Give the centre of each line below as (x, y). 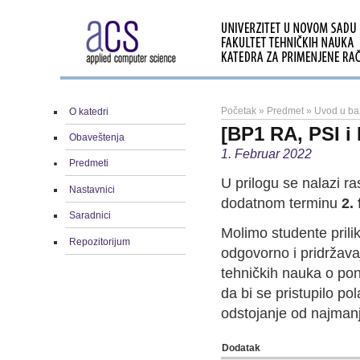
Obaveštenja (97, 138)
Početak (239, 111)
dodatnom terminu (281, 203)
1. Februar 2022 (266, 153)
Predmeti (89, 164)
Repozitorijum (100, 241)
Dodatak (241, 348)
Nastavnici (92, 189)
